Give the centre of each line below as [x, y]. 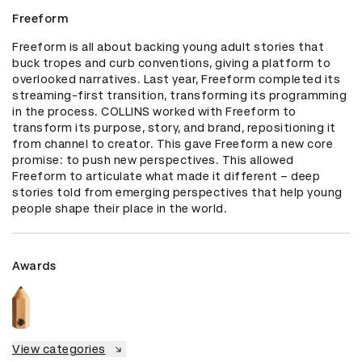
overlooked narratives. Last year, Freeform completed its [176, 80]
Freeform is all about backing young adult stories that [168, 47]
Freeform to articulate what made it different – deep [166, 177]
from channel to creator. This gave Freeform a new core [173, 144]
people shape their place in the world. [120, 209]
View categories [59, 349]
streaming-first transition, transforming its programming [179, 96]
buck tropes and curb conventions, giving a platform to [171, 63]
